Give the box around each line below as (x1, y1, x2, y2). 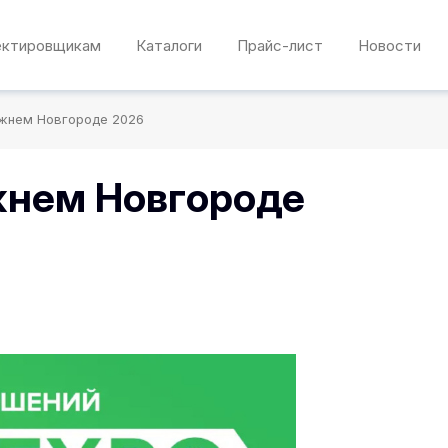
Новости (358, 35, 422, 55)
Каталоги (136, 35, 203, 55)
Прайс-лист (237, 35, 324, 55)
